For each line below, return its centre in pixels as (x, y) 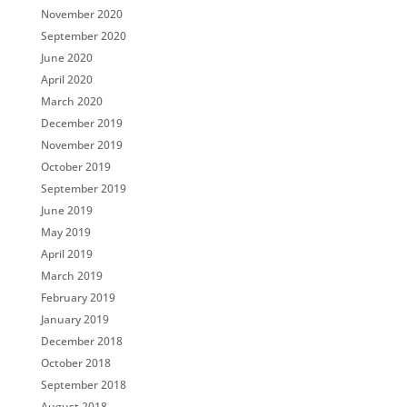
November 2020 (81, 14)
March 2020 (71, 101)
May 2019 (65, 232)
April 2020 (66, 79)
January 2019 (74, 319)
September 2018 (83, 385)
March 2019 (71, 276)
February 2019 (78, 298)
